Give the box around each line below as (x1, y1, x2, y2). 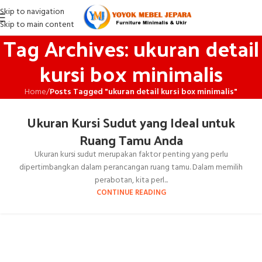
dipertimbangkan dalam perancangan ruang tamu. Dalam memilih (19, 161, 243, 174)
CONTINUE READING (96, 187, 166, 199)
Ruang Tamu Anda (79, 128, 183, 151)
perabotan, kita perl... (94, 174, 168, 187)
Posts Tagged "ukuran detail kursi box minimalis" (50, 85, 237, 99)
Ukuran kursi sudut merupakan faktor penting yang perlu (34, 148, 228, 161)
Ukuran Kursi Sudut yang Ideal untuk (27, 111, 235, 134)
